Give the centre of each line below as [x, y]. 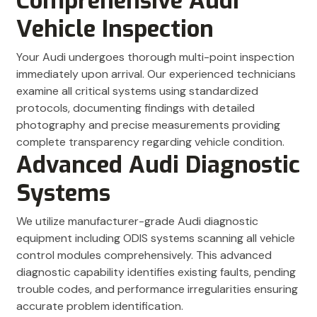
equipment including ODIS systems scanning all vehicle [156, 238]
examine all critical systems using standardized [137, 91]
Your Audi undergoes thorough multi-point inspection [155, 57]
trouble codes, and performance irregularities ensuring [157, 289]
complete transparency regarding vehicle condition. [150, 142]
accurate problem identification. [100, 306]
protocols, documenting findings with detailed [136, 108]
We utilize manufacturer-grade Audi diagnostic [137, 221]
